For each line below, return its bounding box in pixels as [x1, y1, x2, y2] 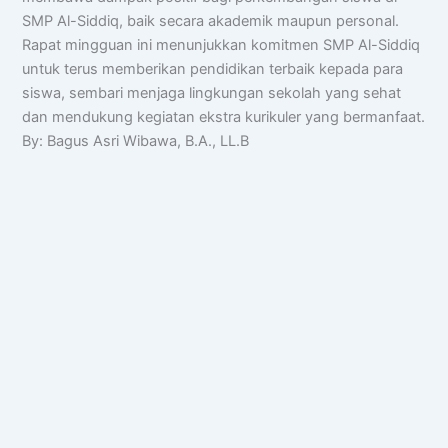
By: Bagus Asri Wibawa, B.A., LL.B [22, 132, 250, 151]
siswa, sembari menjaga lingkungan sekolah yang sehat [22, 84, 402, 103]
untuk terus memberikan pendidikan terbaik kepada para [22, 60, 404, 79]
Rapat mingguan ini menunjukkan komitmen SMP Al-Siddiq [22, 36, 421, 55]
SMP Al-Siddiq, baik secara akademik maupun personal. [22, 12, 400, 31]
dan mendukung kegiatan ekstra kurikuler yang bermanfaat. [22, 108, 426, 127]
